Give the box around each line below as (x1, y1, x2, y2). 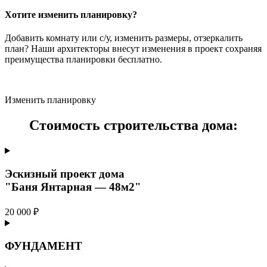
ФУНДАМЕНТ (5, 240, 82, 253)
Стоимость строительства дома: (29, 117, 238, 133)
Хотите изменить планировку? (5, 10, 137, 20)
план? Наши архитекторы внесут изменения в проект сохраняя (5, 44, 262, 54)
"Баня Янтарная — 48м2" (5, 180, 141, 193)
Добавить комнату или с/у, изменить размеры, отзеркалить (5, 33, 243, 44)
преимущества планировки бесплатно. (5, 54, 162, 65)
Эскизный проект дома (5, 167, 125, 180)
